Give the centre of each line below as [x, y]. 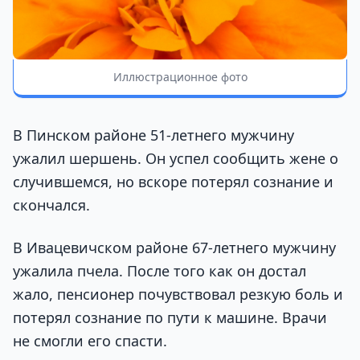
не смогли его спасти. [90, 341]
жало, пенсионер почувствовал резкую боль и [178, 295]
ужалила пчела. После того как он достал [160, 271]
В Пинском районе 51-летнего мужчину [153, 135]
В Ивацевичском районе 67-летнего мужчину [174, 248]
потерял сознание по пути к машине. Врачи [170, 318]
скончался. [51, 205]
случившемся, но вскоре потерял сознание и [173, 182]
